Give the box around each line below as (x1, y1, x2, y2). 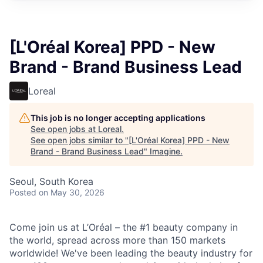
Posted (9, 187, 36, 197)
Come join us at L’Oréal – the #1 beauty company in (9, 221, 238, 233)
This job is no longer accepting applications (31, 113, 205, 123)
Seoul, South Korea (9, 176, 93, 187)
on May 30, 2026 (39, 187, 104, 197)
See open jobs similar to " (31, 135, 129, 145)
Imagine (150, 146, 180, 156)
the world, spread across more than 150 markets (9, 234, 225, 246)
